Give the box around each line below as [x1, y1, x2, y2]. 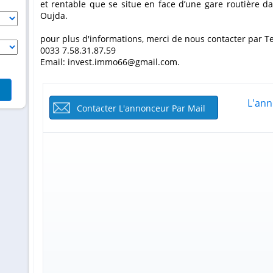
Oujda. [40, 10, 68, 21]
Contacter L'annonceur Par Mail [77, 102, 205, 114]
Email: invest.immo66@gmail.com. [40, 56, 180, 68]
